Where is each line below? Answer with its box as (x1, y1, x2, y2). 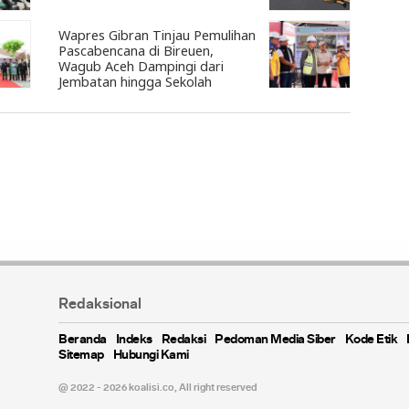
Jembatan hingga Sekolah (58, 72, 212, 90)
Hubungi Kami (112, 348, 189, 362)
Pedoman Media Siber (215, 332, 336, 347)
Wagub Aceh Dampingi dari (58, 57, 224, 75)
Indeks (115, 332, 152, 347)
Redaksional (58, 297, 142, 312)
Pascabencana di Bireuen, (58, 41, 214, 59)
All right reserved (179, 383, 257, 393)
